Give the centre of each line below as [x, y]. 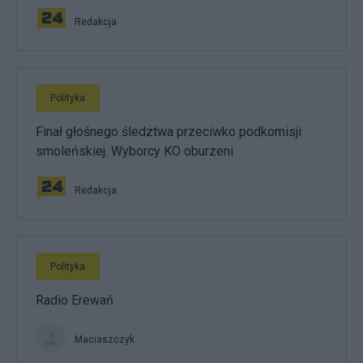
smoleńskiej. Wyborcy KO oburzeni [135, 151]
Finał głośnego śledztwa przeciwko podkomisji [169, 132]
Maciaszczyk [105, 340]
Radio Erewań [75, 300]
